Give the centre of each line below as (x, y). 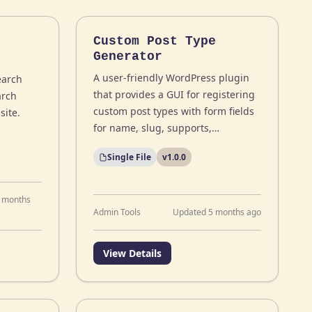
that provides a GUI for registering (174, 94)
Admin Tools (117, 212)
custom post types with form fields (174, 111)
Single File (130, 157)
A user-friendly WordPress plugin (172, 78)
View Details (133, 253)
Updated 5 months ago (217, 212)
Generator (128, 56)
